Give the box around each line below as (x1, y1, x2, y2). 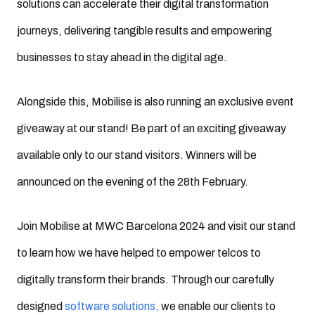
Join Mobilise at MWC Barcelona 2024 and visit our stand (17, 220, 295, 232)
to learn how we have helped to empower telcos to (17, 247, 261, 259)
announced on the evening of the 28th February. (17, 176, 248, 188)
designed (17, 300, 65, 312)
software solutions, (65, 300, 159, 312)
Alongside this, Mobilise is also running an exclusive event (17, 96, 294, 108)
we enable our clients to (159, 300, 276, 312)
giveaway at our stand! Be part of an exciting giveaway (17, 122, 286, 134)
